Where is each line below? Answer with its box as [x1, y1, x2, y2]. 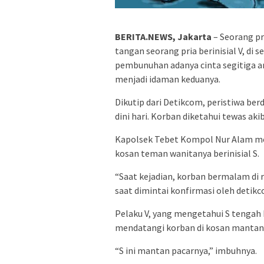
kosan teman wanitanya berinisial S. [115, 147, 259, 159]
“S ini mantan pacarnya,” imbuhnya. [115, 244, 257, 256]
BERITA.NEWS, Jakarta [115, 30, 213, 42]
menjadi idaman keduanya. [115, 72, 220, 85]
